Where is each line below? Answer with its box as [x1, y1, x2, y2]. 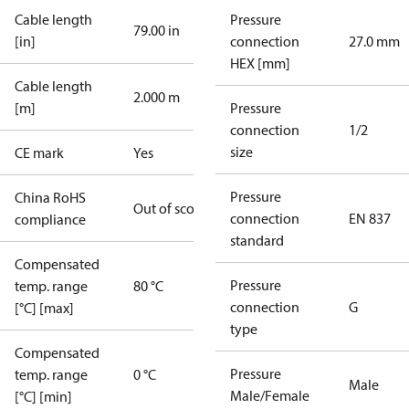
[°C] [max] [15, 299, 74, 317]
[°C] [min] [15, 387, 72, 405]
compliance [15, 210, 86, 228]
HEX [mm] [230, 54, 290, 72]
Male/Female [230, 386, 309, 404]
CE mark [15, 143, 64, 162]
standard [230, 231, 284, 249]
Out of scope [133, 199, 210, 217]
